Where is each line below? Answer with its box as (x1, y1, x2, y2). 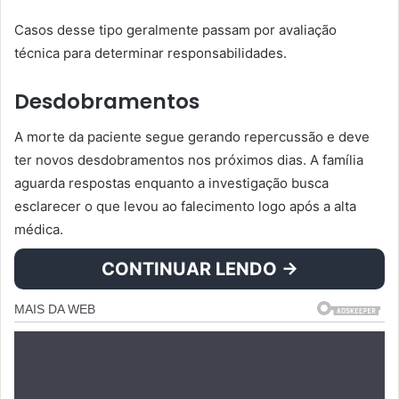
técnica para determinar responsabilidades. (14, 44, 287, 61)
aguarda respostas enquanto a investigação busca (14, 175, 329, 192)
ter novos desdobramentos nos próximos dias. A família (14, 151, 363, 169)
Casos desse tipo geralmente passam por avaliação (14, 20, 337, 38)
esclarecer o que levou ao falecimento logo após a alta (14, 198, 356, 216)
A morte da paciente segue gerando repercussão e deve (14, 128, 370, 146)
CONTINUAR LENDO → (101, 258, 298, 281)
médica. (14, 221, 63, 239)
